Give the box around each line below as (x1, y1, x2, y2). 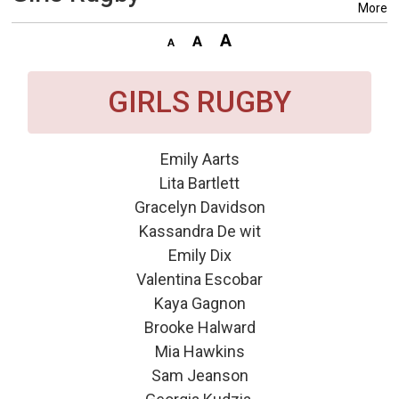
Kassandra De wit (138, 221, 261, 240)
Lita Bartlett (159, 173, 240, 192)
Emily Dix (167, 245, 232, 265)
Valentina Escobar (136, 269, 263, 289)
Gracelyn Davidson (134, 197, 265, 216)
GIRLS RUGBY (108, 84, 291, 119)
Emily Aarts (159, 149, 240, 168)
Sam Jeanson (151, 365, 248, 385)
